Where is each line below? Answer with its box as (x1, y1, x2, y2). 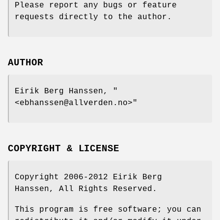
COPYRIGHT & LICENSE (8, 143, 120, 154)
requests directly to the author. (15, 13, 172, 22)
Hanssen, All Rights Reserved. (15, 184, 157, 193)
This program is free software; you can (15, 205, 201, 214)
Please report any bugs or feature (15, 1, 177, 10)
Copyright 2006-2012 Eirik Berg (15, 172, 162, 182)
